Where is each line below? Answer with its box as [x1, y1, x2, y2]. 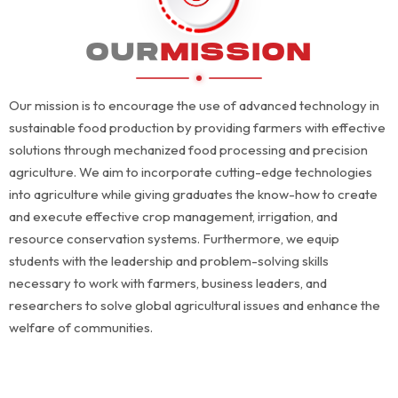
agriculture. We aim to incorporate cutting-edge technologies [9, 163, 372, 181]
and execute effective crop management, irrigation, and [9, 208, 338, 226]
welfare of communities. [9, 319, 153, 337]
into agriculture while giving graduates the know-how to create [9, 186, 378, 203]
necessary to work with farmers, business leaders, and [9, 275, 327, 292]
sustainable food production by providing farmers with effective [9, 119, 386, 137]
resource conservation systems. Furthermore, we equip [9, 230, 339, 248]
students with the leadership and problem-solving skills [9, 252, 329, 270]
